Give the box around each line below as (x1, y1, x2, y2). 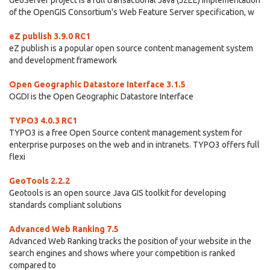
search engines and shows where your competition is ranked (9, 248, 235, 258)
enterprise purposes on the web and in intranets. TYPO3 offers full (9, 140, 260, 149)
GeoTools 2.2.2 (9, 176, 70, 186)
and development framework (9, 55, 117, 65)
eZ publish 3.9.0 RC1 (9, 31, 90, 41)
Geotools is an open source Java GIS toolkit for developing (9, 188, 226, 198)
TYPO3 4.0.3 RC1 (9, 116, 77, 125)
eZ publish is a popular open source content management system (9, 43, 253, 53)
